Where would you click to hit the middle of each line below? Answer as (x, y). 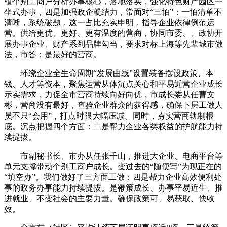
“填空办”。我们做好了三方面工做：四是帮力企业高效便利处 (113, 177)
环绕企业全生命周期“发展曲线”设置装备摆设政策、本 (109, 73)
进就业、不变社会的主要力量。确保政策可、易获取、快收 (109, 198)
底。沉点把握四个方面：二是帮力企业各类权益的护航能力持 (113, 126)
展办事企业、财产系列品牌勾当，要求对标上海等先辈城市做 (113, 44)
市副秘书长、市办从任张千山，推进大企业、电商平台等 (113, 156)
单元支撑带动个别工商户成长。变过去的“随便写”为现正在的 (113, 166)
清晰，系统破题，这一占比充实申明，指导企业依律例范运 (109, 22)
